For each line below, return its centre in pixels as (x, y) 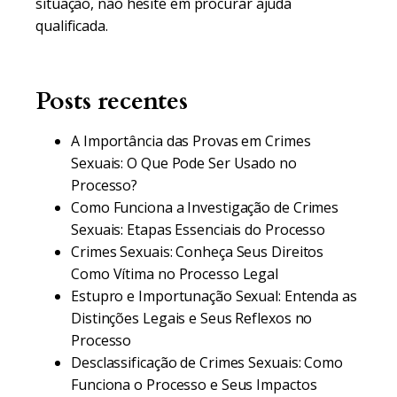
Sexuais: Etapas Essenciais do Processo (198, 230)
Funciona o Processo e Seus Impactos (194, 385)
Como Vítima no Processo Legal (175, 274)
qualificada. (72, 26)
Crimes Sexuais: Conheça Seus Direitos (198, 252)
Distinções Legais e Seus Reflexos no (192, 318)
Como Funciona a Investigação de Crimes (205, 207)
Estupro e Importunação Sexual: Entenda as (214, 296)
